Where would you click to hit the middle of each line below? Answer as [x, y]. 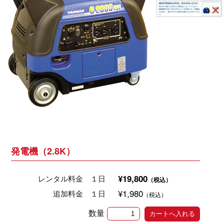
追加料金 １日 [79, 193]
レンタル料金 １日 [72, 178]
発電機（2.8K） [43, 151]
